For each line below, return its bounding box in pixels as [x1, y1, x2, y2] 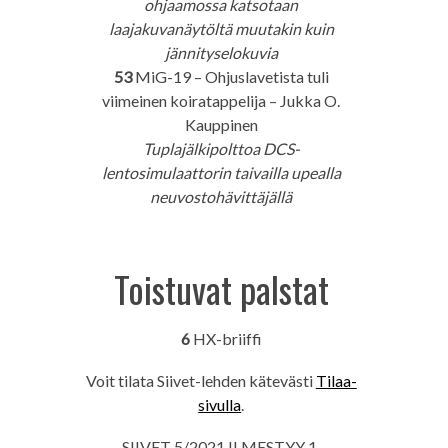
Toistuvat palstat [113, 261, 329, 315]
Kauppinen [184, 114, 258, 134]
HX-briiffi [189, 328, 262, 348]
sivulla [198, 394, 242, 414]
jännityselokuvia [164, 42, 278, 62]
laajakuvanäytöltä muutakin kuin [108, 18, 334, 38]
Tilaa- [315, 370, 357, 390]
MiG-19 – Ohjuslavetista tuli [131, 66, 329, 86]
